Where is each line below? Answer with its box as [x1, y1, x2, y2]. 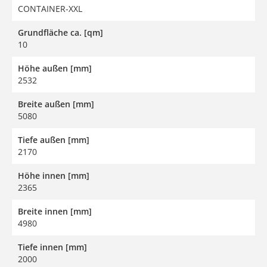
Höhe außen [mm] [18, 62, 92, 74]
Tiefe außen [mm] [18, 133, 89, 145]
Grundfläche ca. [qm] [18, 26, 103, 38]
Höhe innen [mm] [18, 169, 89, 181]
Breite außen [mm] [18, 98, 94, 110]
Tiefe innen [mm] [18, 241, 87, 253]
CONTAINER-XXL [18, 2, 82, 14]
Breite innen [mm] [18, 205, 92, 217]
